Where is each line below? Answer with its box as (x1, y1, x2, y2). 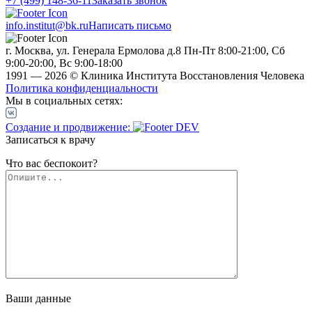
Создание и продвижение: (6, 121, 130, 134)
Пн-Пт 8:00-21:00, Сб (184, 45, 285, 57)
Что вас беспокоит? (6, 157, 97, 170)
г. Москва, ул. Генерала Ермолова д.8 (6, 45, 181, 57)
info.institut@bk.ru (6, 19, 88, 32)
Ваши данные (6, 292, 71, 305)
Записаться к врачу (6, 134, 95, 146)
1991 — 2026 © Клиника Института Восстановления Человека (6, 70, 304, 82)
